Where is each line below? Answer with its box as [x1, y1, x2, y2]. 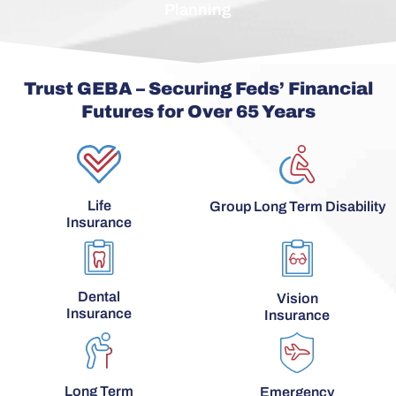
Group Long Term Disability [209, 198, 385, 214]
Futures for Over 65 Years [80, 102, 316, 122]
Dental [78, 288, 120, 304]
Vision [276, 291, 318, 307]
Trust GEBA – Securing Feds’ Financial [23, 79, 373, 99]
